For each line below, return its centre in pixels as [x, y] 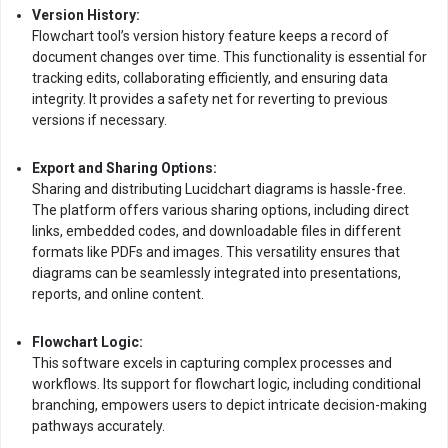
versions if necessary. [99, 120]
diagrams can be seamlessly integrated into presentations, [216, 273]
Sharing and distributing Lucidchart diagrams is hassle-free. [219, 189]
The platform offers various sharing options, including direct [220, 210]
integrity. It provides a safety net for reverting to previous [210, 99]
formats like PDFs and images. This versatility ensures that [216, 252]
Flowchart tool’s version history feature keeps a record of [210, 36]
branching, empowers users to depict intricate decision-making [229, 405]
